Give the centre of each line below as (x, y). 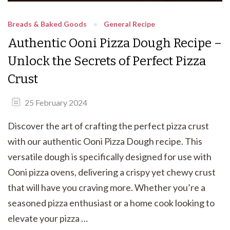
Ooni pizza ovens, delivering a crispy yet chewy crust (112, 172)
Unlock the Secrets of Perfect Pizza (107, 61)
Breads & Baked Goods (47, 24)
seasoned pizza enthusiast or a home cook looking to (111, 203)
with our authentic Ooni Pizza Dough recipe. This (105, 141)
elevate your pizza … (48, 218)
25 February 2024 (56, 102)
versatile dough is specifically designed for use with (110, 156)
